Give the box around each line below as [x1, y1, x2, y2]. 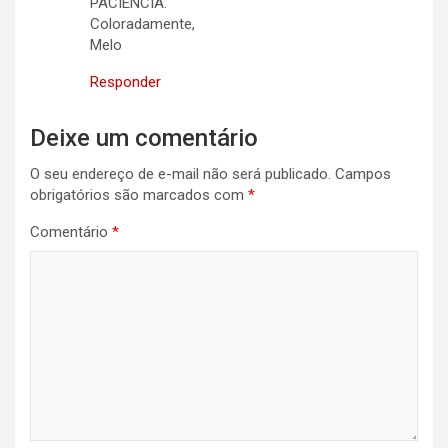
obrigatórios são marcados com [30, 186, 248, 205]
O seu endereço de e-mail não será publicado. [30, 165, 331, 184]
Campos [335, 165, 391, 184]
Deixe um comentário [30, 124, 258, 153]
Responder [90, 73, 161, 92]
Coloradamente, [90, 15, 195, 34]
